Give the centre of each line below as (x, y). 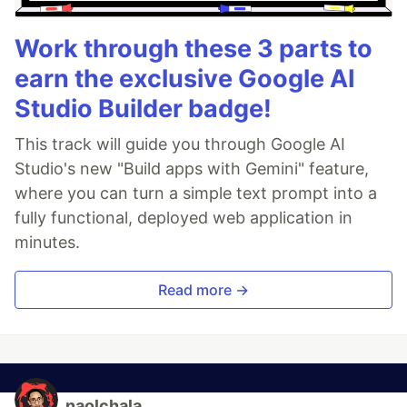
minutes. (47, 243)
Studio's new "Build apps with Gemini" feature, (192, 169)
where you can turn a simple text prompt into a (196, 194)
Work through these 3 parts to (194, 49)
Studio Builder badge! (143, 109)
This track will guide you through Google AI (180, 144)
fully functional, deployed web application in (184, 218)
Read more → (203, 290)
